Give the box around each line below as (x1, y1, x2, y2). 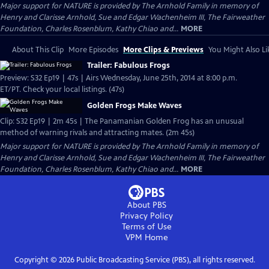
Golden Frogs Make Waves (87, 101, 182, 110)
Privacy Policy (120, 211, 173, 221)
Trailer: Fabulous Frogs (87, 61, 170, 70)
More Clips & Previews (123, 45, 204, 55)
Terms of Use (121, 222, 172, 232)
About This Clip (12, 45, 64, 55)
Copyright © (14, 255, 59, 265)
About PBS (127, 200, 166, 210)
